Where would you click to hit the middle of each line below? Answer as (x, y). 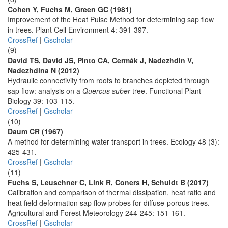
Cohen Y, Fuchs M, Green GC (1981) (70, 9)
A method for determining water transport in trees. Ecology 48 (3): (113, 141)
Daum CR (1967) (35, 131)
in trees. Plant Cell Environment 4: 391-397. (78, 30)
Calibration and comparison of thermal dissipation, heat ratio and (112, 192)
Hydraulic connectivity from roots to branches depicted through (108, 80)
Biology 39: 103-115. (41, 101)
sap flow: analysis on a (45, 91)
